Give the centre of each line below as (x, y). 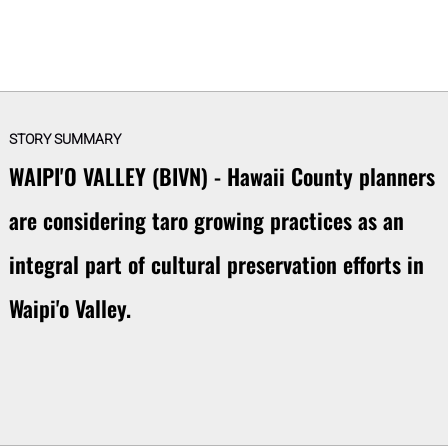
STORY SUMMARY (64, 139)
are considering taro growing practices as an (206, 220)
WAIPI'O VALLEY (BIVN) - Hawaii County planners (221, 176)
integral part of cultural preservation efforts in (216, 264)
